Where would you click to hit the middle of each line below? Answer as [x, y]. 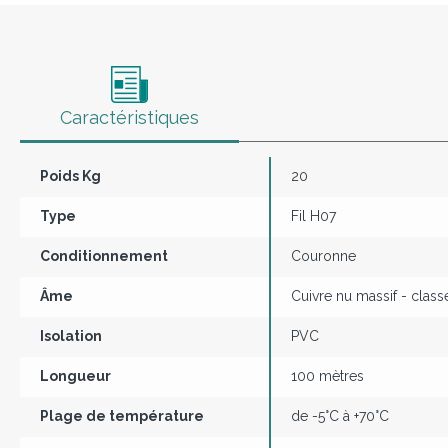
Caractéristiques [129, 118]
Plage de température [122, 416]
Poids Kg [70, 176]
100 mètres [327, 376]
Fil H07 [313, 216]
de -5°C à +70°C [340, 416]
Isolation [71, 336]
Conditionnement [104, 256]
